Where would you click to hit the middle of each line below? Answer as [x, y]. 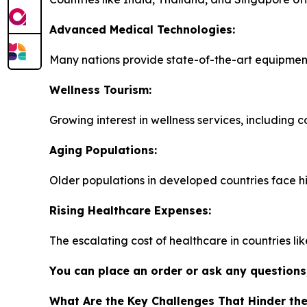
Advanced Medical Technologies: [142, 30]
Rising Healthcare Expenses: [130, 211]
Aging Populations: [103, 150]
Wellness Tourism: [100, 90]
